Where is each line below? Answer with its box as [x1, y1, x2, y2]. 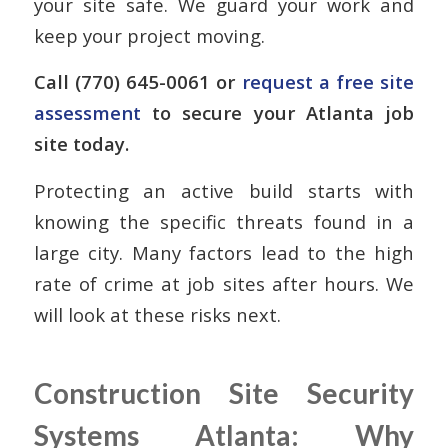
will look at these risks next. [33, 301, 281, 327]
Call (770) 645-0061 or [33, 69, 242, 95]
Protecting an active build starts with [33, 177, 415, 203]
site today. [33, 131, 129, 157]
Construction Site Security [33, 375, 415, 410]
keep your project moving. [33, 22, 265, 48]
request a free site [241, 69, 415, 95]
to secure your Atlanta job [140, 100, 415, 126]
